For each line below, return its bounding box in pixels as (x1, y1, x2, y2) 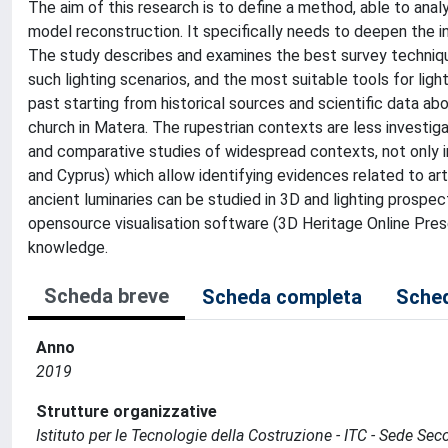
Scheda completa (202, 285, 362, 309)
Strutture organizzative (36, 402, 217, 421)
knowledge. (28, 238, 108, 257)
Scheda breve (44, 284, 169, 308)
